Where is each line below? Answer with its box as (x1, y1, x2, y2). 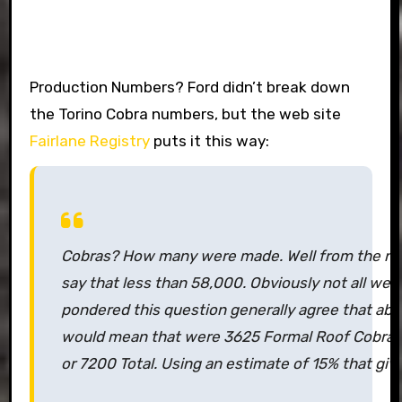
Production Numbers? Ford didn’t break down (29, 78, 350, 96)
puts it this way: (153, 132, 269, 150)
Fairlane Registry (29, 132, 153, 150)
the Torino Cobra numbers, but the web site (29, 105, 341, 123)
